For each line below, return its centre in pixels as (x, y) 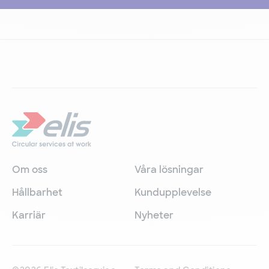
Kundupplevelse (173, 192)
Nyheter (154, 215)
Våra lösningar (169, 169)
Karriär (29, 215)
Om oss (30, 169)
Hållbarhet (37, 192)
